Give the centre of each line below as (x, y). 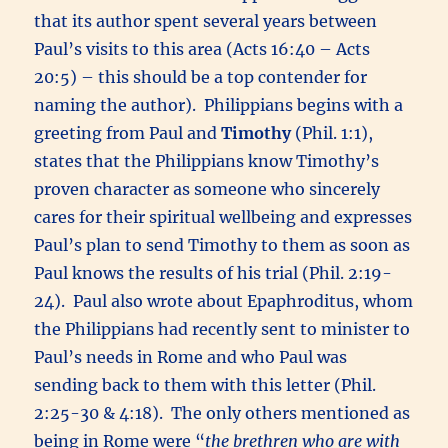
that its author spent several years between (206, 20)
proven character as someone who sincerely (207, 188)
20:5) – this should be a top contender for (201, 76)
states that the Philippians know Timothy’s (207, 160)
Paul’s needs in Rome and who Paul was (191, 356)
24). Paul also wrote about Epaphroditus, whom (224, 300)
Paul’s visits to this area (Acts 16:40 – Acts (202, 48)
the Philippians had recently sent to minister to (222, 328)
